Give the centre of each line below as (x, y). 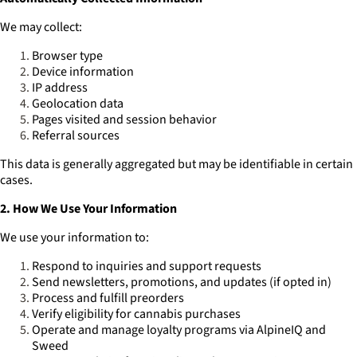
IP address (60, 88)
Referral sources (76, 135)
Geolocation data (78, 104)
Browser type (67, 56)
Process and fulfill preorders (108, 298)
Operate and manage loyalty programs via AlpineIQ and (179, 330)
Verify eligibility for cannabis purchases (136, 314)
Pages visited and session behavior (124, 120)
